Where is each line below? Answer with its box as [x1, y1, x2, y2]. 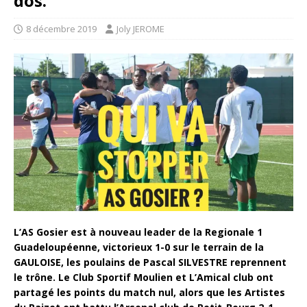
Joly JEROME [116, 23, 164, 36]
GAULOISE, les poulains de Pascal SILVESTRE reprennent [14, 255, 286, 269]
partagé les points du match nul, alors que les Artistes [14, 285, 285, 299]
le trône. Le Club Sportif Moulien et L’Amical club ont [14, 270, 273, 284]
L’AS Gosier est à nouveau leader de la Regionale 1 [14, 225, 262, 238]
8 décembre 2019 [26, 23, 97, 36]
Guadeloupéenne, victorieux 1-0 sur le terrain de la [14, 240, 264, 254]
